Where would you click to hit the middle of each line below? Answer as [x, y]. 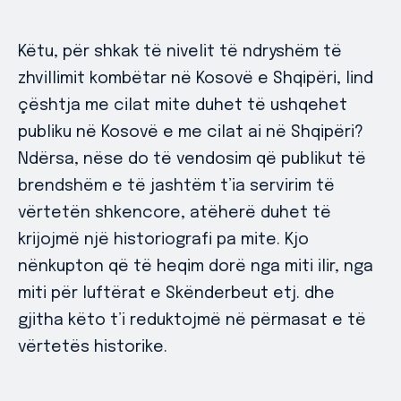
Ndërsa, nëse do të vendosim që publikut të [192, 159]
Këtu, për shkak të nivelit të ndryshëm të [180, 52]
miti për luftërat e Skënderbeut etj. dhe [176, 294]
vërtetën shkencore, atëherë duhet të [175, 213]
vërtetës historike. [93, 347]
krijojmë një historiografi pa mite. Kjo [163, 240]
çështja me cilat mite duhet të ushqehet [183, 106]
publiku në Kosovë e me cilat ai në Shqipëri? [191, 132]
